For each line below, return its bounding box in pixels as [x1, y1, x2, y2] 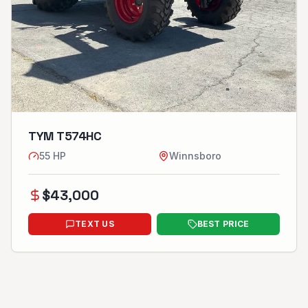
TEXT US [74, 218, 115, 229]
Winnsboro [169, 149, 221, 162]
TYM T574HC [28, 127, 102, 144]
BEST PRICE [197, 218, 250, 229]
